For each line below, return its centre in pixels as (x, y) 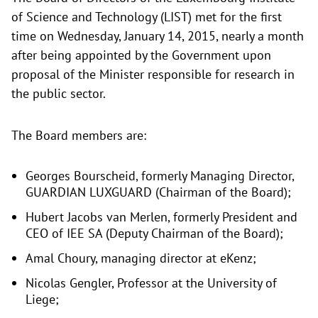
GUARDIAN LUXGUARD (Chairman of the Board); (158, 192)
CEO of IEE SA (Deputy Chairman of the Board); (154, 234)
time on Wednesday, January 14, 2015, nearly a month (158, 36)
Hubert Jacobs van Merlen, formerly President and (161, 217)
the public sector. (59, 94)
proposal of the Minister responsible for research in (153, 75)
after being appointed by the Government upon (141, 55)
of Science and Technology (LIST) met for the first (147, 17)
